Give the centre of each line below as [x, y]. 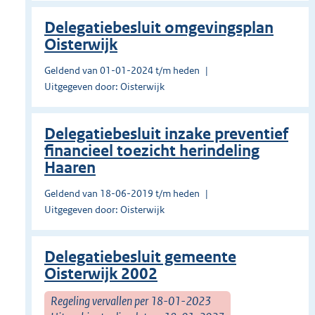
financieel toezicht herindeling [152, 151]
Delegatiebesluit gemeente [140, 257]
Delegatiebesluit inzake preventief [166, 134]
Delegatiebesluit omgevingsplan [159, 28]
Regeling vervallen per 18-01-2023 [131, 301]
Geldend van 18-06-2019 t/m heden [122, 194]
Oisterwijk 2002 [101, 274]
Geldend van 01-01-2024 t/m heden [122, 71]
